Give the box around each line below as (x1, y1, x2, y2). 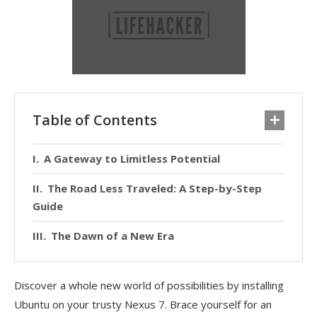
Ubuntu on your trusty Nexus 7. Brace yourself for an (14, 296, 272, 311)
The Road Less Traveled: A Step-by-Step (47, 180, 262, 195)
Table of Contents (33, 110, 157, 129)
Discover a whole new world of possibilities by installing (14, 277, 284, 292)
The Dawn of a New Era (51, 228, 174, 243)
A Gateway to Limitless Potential (44, 151, 220, 166)
